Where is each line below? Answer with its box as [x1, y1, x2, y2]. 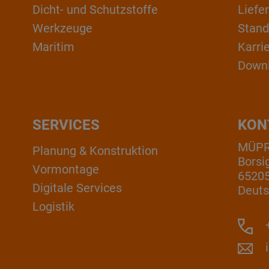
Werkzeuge [32, 20, 93, 35]
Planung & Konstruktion [32, 144, 159, 159]
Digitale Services [32, 181, 122, 196]
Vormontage [32, 162, 100, 177]
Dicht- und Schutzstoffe [32, 2, 159, 17]
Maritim [32, 39, 75, 54]
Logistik [32, 199, 75, 214]
